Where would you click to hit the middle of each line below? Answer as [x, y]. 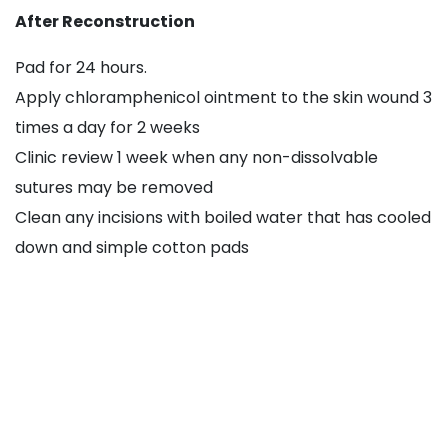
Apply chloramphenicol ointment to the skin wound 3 [223, 98]
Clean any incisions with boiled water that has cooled [223, 218]
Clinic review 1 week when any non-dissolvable [196, 158]
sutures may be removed [114, 188]
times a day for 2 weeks [107, 128]
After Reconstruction [105, 22]
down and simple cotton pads [132, 248]
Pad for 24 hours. [81, 68]
